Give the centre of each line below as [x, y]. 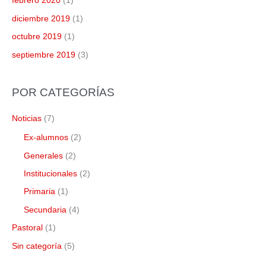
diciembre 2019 [41, 18]
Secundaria [45, 210]
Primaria [39, 192]
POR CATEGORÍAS [63, 92]
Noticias [27, 119]
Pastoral [27, 228]
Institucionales [50, 173]
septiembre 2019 [44, 55]
